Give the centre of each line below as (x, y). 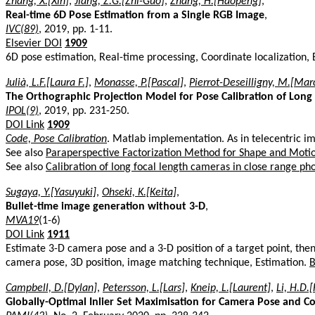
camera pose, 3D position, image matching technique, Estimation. (157, 263)
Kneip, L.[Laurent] (231, 288)
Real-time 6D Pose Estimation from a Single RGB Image (135, 15)
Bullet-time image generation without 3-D (105, 206)
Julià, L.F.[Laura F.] (47, 83)
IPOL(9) (22, 111)
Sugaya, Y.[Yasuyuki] (51, 192)
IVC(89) (22, 29)
